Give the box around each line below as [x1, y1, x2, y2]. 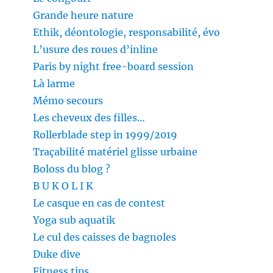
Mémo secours [33, 94, 104, 107]
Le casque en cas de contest [33, 197, 166, 210]
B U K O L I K [33, 180, 94, 193]
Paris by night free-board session [33, 60, 194, 73]
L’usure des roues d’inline [33, 43, 158, 56]
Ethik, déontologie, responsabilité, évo [33, 26, 221, 39]
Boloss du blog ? [33, 163, 111, 175]
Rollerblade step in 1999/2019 [33, 129, 178, 141]
